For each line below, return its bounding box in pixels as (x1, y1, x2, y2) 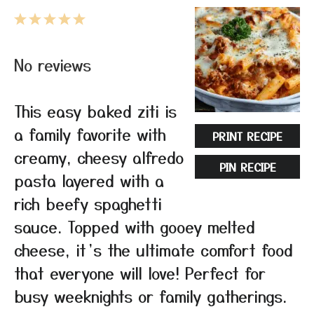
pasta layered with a (14, 169, 164, 191)
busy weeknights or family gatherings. (14, 285, 287, 307)
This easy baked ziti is (14, 100, 177, 122)
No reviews (14, 53, 91, 76)
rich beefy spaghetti (14, 192, 162, 214)
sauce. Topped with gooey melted (14, 215, 255, 238)
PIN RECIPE (219, 158, 276, 175)
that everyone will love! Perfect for (14, 261, 266, 284)
